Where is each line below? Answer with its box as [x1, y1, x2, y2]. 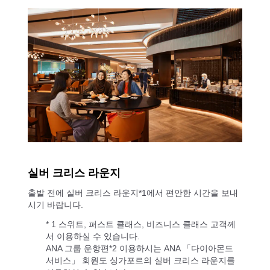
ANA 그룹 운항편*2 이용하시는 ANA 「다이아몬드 [46, 243, 233, 253]
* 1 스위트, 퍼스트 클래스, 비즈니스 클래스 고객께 [46, 219, 236, 229]
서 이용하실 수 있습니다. [46, 231, 140, 241]
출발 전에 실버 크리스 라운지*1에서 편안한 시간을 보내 [28, 187, 238, 198]
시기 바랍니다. [28, 199, 83, 210]
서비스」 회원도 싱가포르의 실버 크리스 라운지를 [46, 255, 235, 265]
